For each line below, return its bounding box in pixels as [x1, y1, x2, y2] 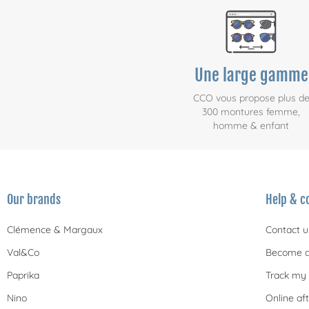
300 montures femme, [202, 106, 301, 119]
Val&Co [7, 246, 39, 259]
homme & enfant [213, 119, 290, 132]
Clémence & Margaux [7, 223, 103, 237]
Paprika [7, 269, 39, 282]
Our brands [7, 192, 61, 208]
